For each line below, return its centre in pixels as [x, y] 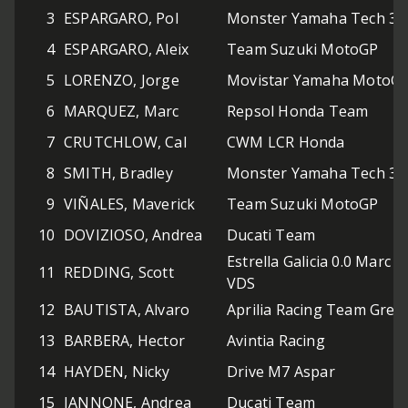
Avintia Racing [276, 341]
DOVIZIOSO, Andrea [133, 235]
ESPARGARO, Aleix [127, 50]
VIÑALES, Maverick [130, 204]
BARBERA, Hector [124, 341]
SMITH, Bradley [118, 173]
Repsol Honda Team [298, 112]
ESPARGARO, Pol [121, 19]
